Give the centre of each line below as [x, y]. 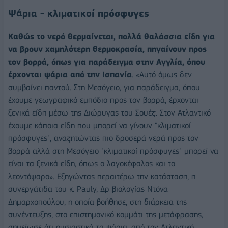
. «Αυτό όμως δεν [162, 75]
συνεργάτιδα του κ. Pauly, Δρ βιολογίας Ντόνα [88, 189]
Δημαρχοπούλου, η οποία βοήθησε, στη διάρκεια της [97, 202]
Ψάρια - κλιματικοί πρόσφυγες [79, 14]
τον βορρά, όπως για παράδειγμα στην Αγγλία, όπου [107, 62]
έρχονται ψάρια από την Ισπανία [70, 75]
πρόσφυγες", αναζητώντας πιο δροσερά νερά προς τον [103, 138]
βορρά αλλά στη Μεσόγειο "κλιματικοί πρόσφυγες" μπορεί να [113, 151]
